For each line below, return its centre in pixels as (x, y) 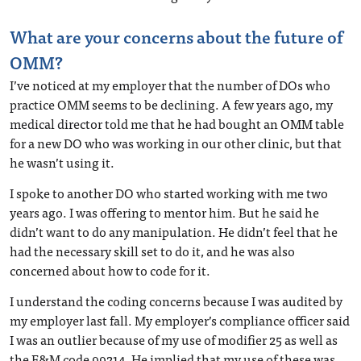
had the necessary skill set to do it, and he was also (152, 251)
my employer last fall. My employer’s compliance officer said (180, 320)
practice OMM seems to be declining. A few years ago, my (171, 104)
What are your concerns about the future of (176, 36)
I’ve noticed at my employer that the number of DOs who (170, 85)
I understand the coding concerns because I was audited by (176, 301)
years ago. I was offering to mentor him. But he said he (164, 212)
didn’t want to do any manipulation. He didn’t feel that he (174, 231)
